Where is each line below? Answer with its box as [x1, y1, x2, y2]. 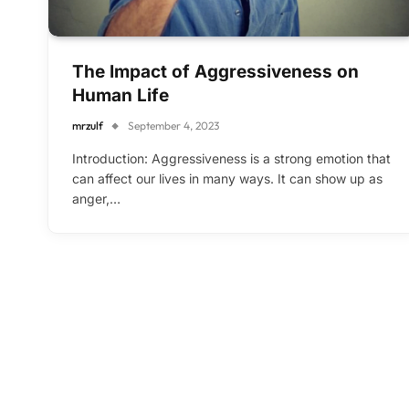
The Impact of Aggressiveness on [72, 61, 359, 83]
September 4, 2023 [128, 119, 219, 133]
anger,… [72, 191, 121, 207]
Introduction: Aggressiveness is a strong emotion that [72, 151, 391, 167]
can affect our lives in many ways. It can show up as [72, 171, 383, 187]
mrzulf [72, 119, 103, 133]
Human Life [72, 85, 169, 107]
